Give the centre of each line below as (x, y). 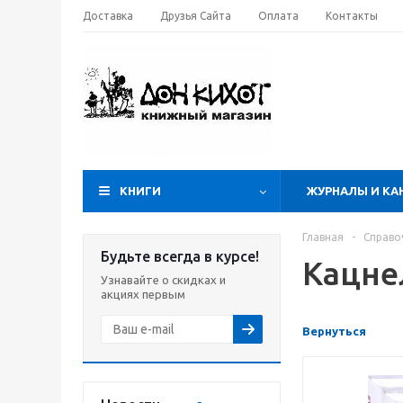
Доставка (108, 16)
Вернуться (334, 331)
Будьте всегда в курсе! (180, 256)
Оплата (278, 16)
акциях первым (143, 294)
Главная (323, 237)
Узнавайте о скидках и (163, 280)
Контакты (352, 16)
